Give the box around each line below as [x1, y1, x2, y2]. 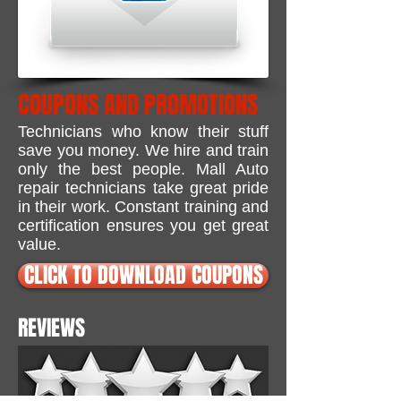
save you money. [18, 141, 145, 159]
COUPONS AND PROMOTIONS [18, 87, 258, 123]
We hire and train [144, 141, 269, 159]
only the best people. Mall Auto [18, 160, 269, 178]
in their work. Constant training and [18, 198, 269, 216]
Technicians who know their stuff [18, 123, 269, 141]
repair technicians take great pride [18, 179, 269, 197]
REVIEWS [18, 312, 85, 344]
